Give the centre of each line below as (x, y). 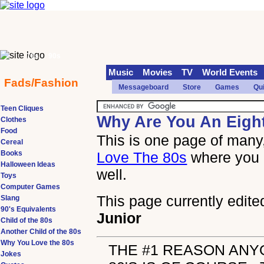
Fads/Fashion (41, 83)
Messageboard (143, 87)
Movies (157, 72)
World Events (230, 72)
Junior (119, 218)
